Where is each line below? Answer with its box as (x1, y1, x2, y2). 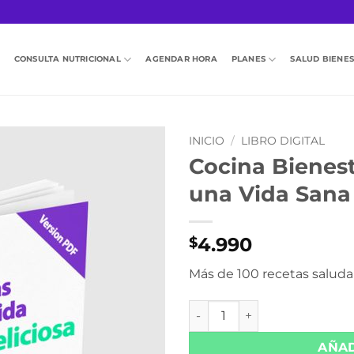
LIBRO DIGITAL (241, 134, 326, 147)
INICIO (189, 134, 224, 147)
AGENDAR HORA (145, 54, 217, 64)
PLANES (231, 54, 266, 64)
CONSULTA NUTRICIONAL (13, 54, 121, 64)
